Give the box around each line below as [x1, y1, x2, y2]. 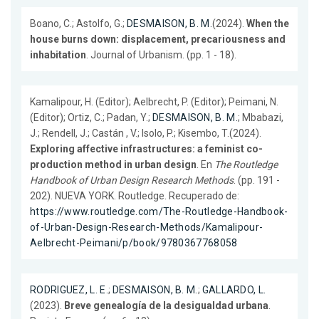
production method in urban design [30, 159, 197, 171]
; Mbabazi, [237, 112, 283, 124]
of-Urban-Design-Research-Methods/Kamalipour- [30, 221, 263, 234]
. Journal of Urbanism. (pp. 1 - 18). [86, 49, 236, 61]
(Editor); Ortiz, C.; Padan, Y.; [30, 112, 152, 124]
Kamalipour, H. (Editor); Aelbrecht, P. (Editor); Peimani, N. [30, 96, 278, 108]
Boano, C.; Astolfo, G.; [30, 18, 127, 30]
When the [246, 18, 289, 30]
